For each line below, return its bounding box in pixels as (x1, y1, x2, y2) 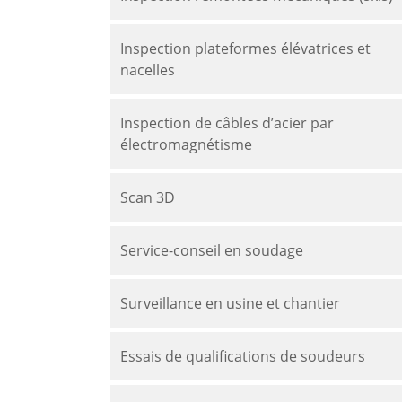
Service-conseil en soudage (120, 240, 304, 260)
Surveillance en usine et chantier (120, 293, 341, 313)
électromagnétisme (120, 134, 253, 154)
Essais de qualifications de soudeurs (120, 345, 366, 366)
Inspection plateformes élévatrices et (120, 38, 371, 58)
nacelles (120, 59, 176, 80)
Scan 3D (120, 187, 176, 207)
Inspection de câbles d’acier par (120, 112, 335, 133)
